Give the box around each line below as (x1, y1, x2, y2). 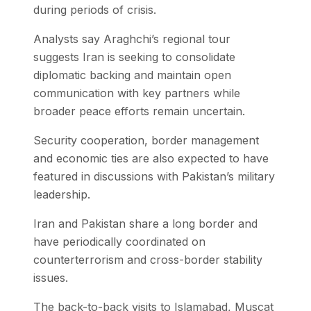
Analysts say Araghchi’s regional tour (33, 31, 230, 46)
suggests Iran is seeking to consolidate (33, 49, 235, 64)
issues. (33, 270, 68, 285)
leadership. (33, 187, 90, 201)
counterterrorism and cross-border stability (33, 252, 262, 267)
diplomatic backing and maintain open (33, 67, 231, 82)
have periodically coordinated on (33, 234, 205, 249)
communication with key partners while (33, 85, 240, 100)
